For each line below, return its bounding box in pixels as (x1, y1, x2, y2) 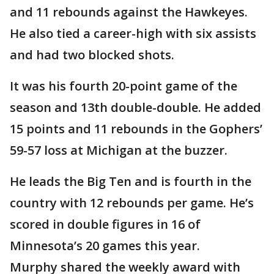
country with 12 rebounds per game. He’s (10, 194, 254, 212)
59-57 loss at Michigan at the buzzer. (10, 142, 228, 159)
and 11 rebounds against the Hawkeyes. (10, 4, 248, 21)
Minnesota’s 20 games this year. (10, 237, 200, 254)
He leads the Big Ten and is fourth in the (10, 173, 251, 190)
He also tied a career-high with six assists (10, 25, 256, 42)
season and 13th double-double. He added (10, 99, 261, 116)
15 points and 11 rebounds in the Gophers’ (10, 120, 262, 138)
